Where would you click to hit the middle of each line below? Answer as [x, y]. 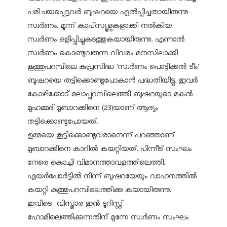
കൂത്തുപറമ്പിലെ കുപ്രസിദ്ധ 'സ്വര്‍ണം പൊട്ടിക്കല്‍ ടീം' [113, 67]
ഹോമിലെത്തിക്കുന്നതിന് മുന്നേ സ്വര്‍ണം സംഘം [108, 217]
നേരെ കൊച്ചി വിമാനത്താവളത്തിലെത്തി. [96, 162]
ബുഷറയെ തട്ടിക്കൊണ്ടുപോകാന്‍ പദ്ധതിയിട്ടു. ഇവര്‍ [112, 80]
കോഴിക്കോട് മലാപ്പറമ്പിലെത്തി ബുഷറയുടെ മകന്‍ [110, 94]
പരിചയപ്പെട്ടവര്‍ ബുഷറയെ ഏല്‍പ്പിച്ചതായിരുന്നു [108, 12]
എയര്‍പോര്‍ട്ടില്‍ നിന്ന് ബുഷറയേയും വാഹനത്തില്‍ [112, 176]
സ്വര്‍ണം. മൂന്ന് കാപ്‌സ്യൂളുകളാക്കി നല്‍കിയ [100, 26]
